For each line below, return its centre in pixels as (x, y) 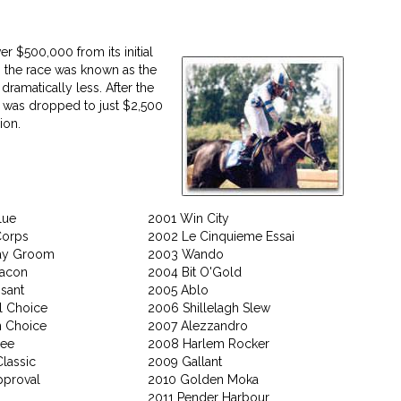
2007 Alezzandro (198, 325)
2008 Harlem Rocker (209, 343)
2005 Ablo (178, 290)
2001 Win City (188, 218)
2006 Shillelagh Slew (209, 307)
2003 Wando (186, 254)
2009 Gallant (185, 361)
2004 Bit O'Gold (195, 272)
